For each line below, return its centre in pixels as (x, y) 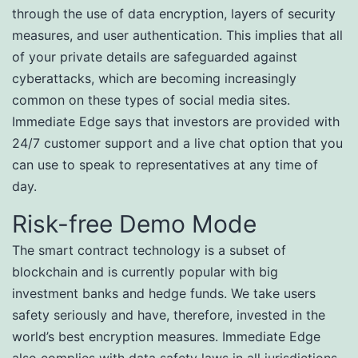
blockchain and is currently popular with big (145, 272)
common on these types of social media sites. (151, 100)
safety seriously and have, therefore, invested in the (169, 315)
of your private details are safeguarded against (155, 57)
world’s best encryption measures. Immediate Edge (166, 336)
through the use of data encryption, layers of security (174, 14)
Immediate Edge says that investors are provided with (176, 121)
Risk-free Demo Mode (134, 224)
